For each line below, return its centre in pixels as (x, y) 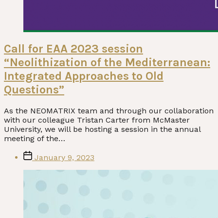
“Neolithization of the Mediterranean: (107, 63)
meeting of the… (35, 139)
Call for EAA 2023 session (73, 49)
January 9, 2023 (64, 158)
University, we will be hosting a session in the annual (102, 129)
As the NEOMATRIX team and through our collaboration (109, 111)
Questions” (34, 90)
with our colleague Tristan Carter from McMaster (97, 120)
